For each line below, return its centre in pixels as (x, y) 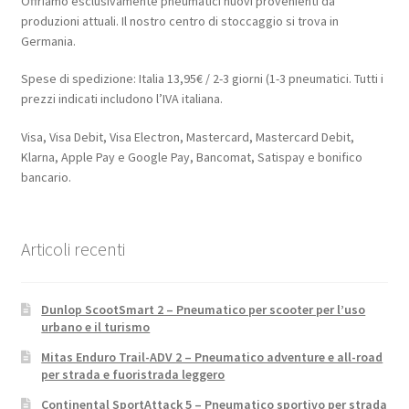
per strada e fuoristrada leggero (133, 374)
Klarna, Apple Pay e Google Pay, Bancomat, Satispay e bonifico (191, 157)
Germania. (48, 41)
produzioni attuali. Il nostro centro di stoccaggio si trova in (179, 21)
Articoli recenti (73, 249)
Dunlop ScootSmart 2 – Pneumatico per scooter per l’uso (204, 309)
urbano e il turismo (96, 326)
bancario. (46, 178)
